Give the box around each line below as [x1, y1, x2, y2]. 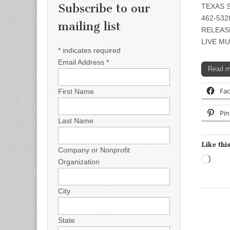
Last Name [58, 116, 93, 125]
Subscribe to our [58, 2, 150, 16]
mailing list [58, 20, 121, 34]
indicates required [61, 46, 121, 54]
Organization [58, 157, 100, 166]
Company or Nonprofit [58, 145, 130, 154]
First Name [58, 87, 94, 95]
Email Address [58, 57, 106, 66]
